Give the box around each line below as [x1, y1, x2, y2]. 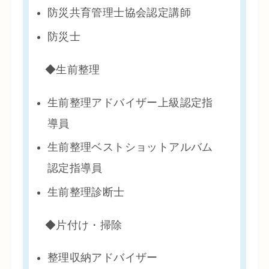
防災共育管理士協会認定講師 [47, 7, 192, 19]
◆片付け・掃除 [44, 219, 122, 231]
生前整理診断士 [47, 186, 125, 198]
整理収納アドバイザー [47, 252, 158, 264]
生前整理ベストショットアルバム [47, 141, 213, 154]
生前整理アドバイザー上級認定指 [47, 96, 213, 109]
